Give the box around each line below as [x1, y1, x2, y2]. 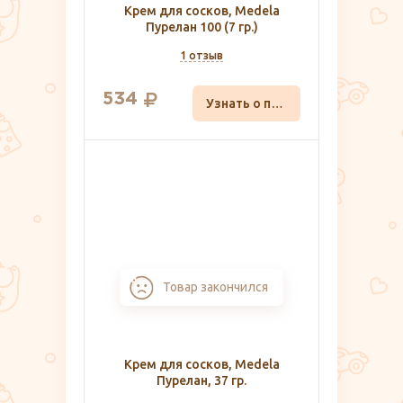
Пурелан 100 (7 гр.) [145, 20, 258, 35]
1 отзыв [180, 49, 223, 61]
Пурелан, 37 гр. [157, 373, 246, 389]
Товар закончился [162, 280, 299, 295]
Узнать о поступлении [271, 96, 283, 112]
